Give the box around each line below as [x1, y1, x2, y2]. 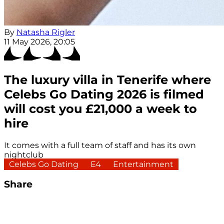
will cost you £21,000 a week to [4, 101, 197, 116]
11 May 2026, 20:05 [4, 37, 75, 47]
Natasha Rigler [16, 27, 75, 37]
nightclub [4, 149, 43, 159]
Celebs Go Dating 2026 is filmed [4, 87, 204, 102]
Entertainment [113, 159, 173, 169]
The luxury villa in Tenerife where [4, 72, 211, 87]
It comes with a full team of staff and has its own [4, 140, 196, 150]
